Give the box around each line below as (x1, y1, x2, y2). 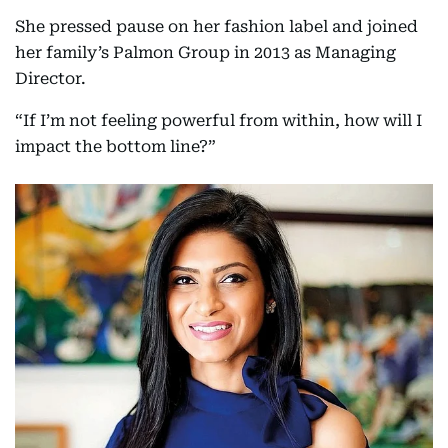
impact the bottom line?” (15, 136, 216, 156)
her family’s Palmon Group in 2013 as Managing (15, 42, 396, 62)
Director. (15, 68, 86, 88)
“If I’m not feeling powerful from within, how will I (15, 110, 422, 130)
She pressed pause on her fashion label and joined (15, 16, 418, 36)
